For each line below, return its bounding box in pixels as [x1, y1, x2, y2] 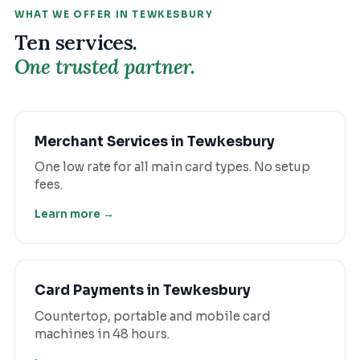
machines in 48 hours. [35, 325, 170, 342]
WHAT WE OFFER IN [14, 9, 133, 21]
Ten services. [14, 29, 137, 55]
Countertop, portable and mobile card [35, 308, 271, 324]
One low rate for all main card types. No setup [35, 159, 310, 175]
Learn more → [35, 207, 114, 222]
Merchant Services [35, 133, 168, 150]
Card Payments [35, 282, 144, 300]
